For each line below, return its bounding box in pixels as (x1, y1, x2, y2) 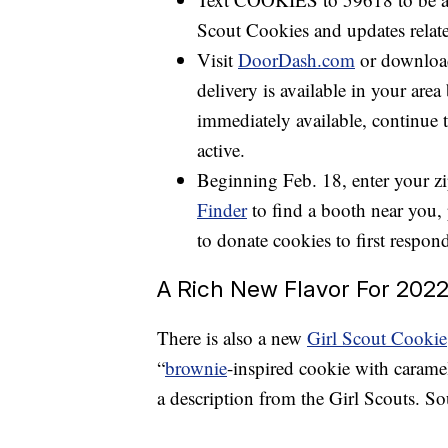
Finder (197, 197, 247, 223)
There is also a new (157, 325, 307, 351)
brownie (165, 355, 227, 381)
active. (197, 137, 245, 163)
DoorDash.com (238, 47, 355, 73)
